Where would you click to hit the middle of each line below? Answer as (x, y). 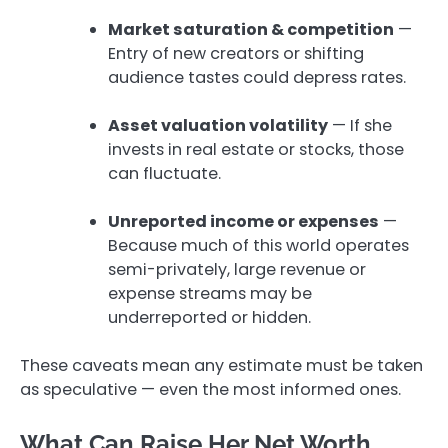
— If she (360, 126)
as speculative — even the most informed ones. (210, 390)
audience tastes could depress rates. (257, 77)
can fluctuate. (164, 174)
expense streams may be (210, 294)
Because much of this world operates (258, 246)
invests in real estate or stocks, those (256, 150)
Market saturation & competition (251, 29)
